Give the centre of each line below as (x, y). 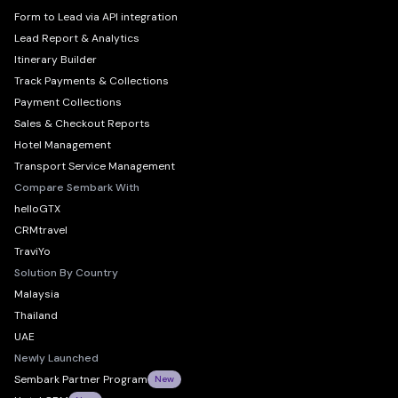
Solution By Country (66, 273)
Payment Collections (68, 102)
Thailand (36, 315)
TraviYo (32, 251)
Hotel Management (63, 145)
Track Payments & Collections (92, 81)
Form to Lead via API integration (96, 17)
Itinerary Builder (56, 60)
